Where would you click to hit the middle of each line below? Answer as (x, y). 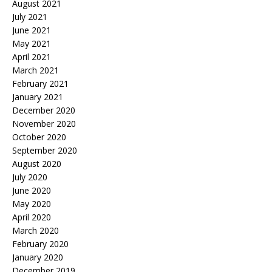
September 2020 (45, 151)
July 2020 (30, 177)
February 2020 (40, 244)
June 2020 (32, 191)
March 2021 (36, 70)
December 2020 (44, 110)
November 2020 (44, 124)
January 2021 (38, 97)
